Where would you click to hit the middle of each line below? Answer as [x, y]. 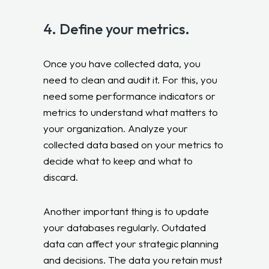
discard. [61, 177]
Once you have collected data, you [122, 63]
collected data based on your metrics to [134, 144]
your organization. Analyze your [116, 128]
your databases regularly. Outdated [125, 227]
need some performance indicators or [130, 95]
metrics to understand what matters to [131, 112]
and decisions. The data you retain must [133, 259]
